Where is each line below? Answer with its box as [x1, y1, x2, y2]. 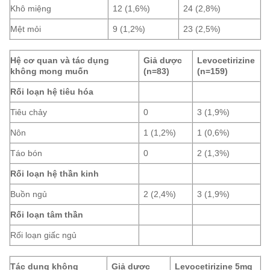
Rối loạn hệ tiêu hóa [10, 87, 93, 97]
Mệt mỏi [10, 24, 41, 34]
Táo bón [10, 148, 42, 159]
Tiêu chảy [10, 107, 47, 118]
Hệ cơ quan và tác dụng [10, 55, 109, 66]
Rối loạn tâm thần [10, 210, 83, 220]
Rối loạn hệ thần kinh [10, 169, 99, 179]
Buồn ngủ [10, 189, 47, 199]
